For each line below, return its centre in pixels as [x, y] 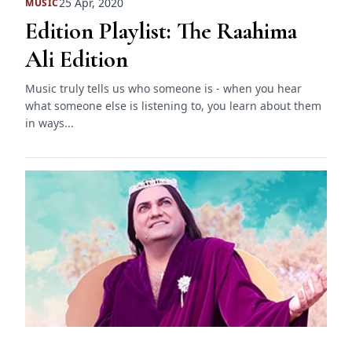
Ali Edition [77, 60]
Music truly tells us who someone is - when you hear [163, 89]
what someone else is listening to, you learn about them [173, 106]
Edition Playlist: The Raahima [161, 31]
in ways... [49, 123]
